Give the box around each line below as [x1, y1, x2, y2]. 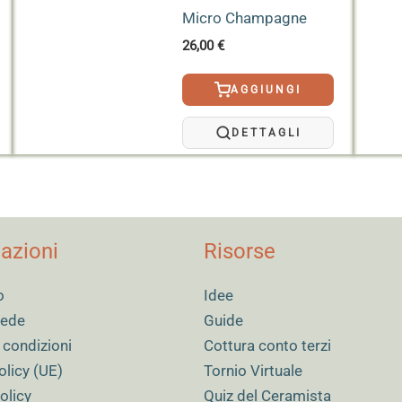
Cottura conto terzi [203, 336, 331, 355]
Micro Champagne [181, 8, 307, 27]
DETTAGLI [231, 127, 301, 140]
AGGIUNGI [231, 83, 302, 97]
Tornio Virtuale [203, 362, 302, 380]
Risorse [203, 239, 275, 265]
